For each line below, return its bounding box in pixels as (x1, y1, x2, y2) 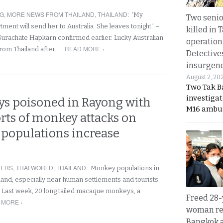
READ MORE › (65, 44, 105, 53)
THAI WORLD (16, 163, 53, 172)
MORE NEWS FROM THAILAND (7, 10, 95, 18)
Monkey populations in (91, 164, 159, 172)
